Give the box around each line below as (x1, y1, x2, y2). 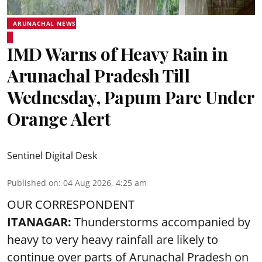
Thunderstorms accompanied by (74, 214, 250, 230)
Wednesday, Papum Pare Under (7, 85, 254, 109)
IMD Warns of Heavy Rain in (7, 42, 227, 65)
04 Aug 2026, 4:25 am (63, 177, 147, 188)
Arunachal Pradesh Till (7, 64, 189, 87)
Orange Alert (7, 107, 110, 130)
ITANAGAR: (7, 214, 74, 230)
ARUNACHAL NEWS (13, 19, 77, 27)
